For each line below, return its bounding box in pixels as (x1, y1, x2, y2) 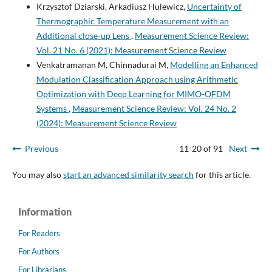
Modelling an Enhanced (169, 59, 258, 70)
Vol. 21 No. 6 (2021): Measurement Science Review (36, 45, 226, 56)
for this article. (193, 169, 251, 180)
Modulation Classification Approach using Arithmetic (36, 74, 238, 85)
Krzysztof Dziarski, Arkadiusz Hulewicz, (36, 1, 187, 12)
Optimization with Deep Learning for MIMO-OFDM (36, 89, 231, 100)
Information (18, 206, 72, 218)
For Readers (18, 228, 60, 239)
